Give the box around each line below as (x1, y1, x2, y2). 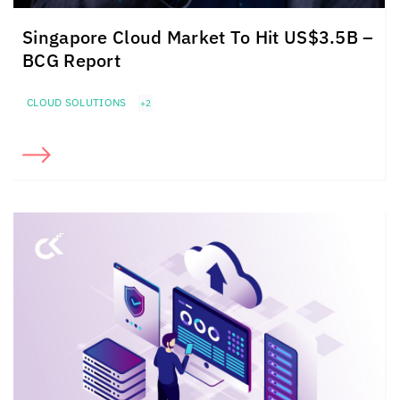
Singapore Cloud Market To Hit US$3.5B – (22, 25, 374, 50)
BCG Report (22, 48, 121, 73)
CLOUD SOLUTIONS (27, 96, 127, 110)
